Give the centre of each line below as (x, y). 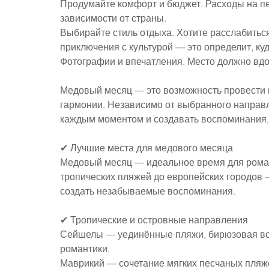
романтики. (85, 248)
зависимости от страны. (113, 18)
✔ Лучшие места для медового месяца (147, 147)
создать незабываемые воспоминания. (148, 191)
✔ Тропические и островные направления (154, 219)
